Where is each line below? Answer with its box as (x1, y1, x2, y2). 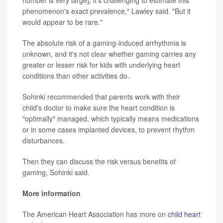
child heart (168, 209, 201, 219)
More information (22, 188, 81, 198)
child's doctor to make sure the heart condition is (22, 102, 175, 112)
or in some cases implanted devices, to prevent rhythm (22, 124, 195, 134)
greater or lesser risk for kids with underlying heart (22, 59, 180, 70)
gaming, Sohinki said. (22, 167, 90, 177)
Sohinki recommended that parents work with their (22, 91, 180, 102)
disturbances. (22, 135, 65, 145)
